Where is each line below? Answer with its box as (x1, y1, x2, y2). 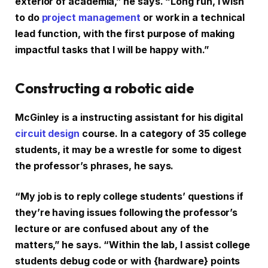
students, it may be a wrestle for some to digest (15, 144, 242, 156)
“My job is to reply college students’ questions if (15, 191, 244, 203)
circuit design (15, 127, 80, 139)
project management (41, 12, 141, 24)
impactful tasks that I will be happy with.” (15, 44, 209, 56)
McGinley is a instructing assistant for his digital (15, 111, 243, 123)
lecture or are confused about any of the (15, 223, 209, 235)
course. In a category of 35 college (79, 127, 247, 139)
